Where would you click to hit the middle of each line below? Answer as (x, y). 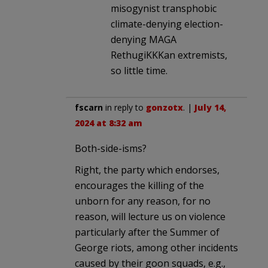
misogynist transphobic (164, 8)
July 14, (210, 107)
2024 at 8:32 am (109, 123)
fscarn (89, 107)
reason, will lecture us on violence (150, 216)
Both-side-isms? (111, 148)
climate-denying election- (167, 24)
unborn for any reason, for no (143, 201)
